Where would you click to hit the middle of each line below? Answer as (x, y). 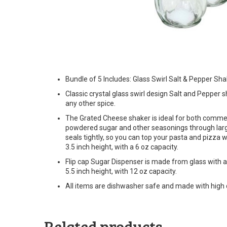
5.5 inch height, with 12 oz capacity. (121, 172)
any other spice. (90, 104)
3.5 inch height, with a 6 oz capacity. (122, 147)
